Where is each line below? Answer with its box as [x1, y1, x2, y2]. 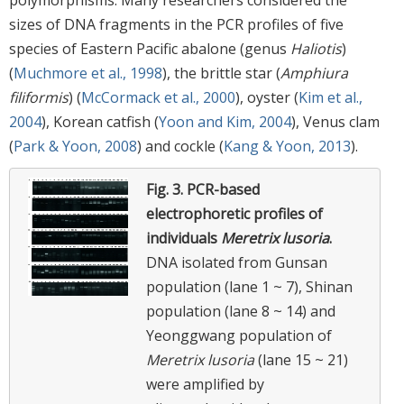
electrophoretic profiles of [146, 203, 323, 224]
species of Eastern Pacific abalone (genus [9, 38, 290, 59]
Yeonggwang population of [146, 325, 332, 345]
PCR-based [187, 179, 260, 199]
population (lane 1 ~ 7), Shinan [146, 276, 353, 297]
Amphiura [280, 62, 348, 83]
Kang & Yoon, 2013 [224, 135, 351, 156]
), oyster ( [235, 87, 298, 107]
